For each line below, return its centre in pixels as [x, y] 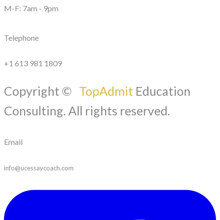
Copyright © [41, 91]
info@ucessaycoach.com [39, 168]
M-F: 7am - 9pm [31, 8]
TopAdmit [107, 91]
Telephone [21, 38]
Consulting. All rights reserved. [87, 110]
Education [163, 91]
